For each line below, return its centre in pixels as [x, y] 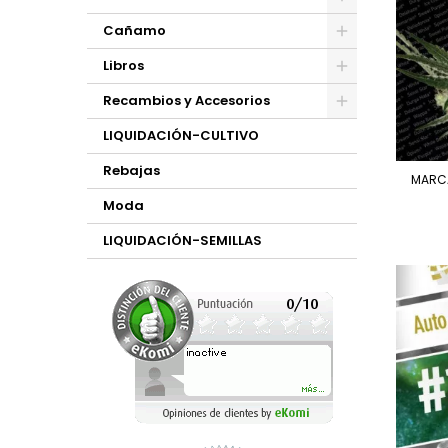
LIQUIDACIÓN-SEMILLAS [182, 240]
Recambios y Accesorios [186, 100]
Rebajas [131, 170]
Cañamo [134, 30]
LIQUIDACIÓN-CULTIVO [181, 135]
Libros [123, 65]
